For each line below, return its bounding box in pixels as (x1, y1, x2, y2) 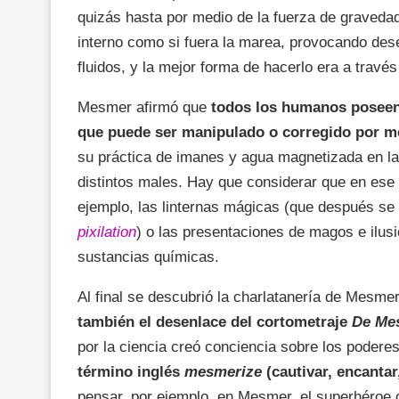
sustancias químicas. (77, 248, 219, 265)
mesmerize (184, 362, 262, 380)
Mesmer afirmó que (77, 98, 211, 116)
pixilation (77, 223, 136, 240)
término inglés (77, 362, 184, 380)
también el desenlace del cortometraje (77, 313, 352, 330)
